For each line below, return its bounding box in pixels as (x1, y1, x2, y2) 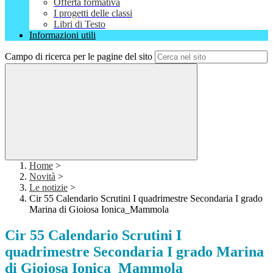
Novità (29, 171, 55, 182)
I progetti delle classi (54, 8, 132, 19)
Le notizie (29, 182, 68, 193)
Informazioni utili (29, 30, 96, 41)
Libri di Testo (54, 19, 105, 30)
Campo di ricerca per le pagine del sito (5, 51, 152, 62)
